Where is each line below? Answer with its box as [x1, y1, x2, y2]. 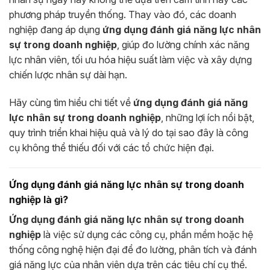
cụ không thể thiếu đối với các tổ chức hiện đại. [9, 141, 214, 154]
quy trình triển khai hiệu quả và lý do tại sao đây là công [9, 126, 248, 139]
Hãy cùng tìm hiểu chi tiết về [9, 96, 133, 108]
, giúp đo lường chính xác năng [117, 38, 250, 51]
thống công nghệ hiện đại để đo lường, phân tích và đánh [9, 243, 257, 256]
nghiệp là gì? [9, 193, 68, 206]
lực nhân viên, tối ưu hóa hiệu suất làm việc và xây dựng [9, 53, 252, 66]
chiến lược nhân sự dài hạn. [9, 68, 127, 81]
